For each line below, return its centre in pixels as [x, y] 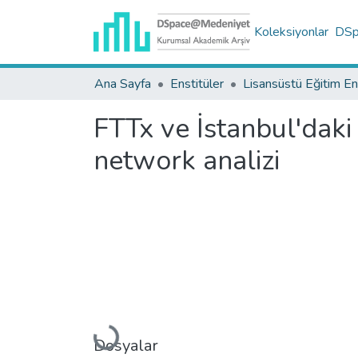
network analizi [187, 161]
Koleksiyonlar [291, 32]
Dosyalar [126, 345]
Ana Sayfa [123, 84]
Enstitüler [197, 84]
